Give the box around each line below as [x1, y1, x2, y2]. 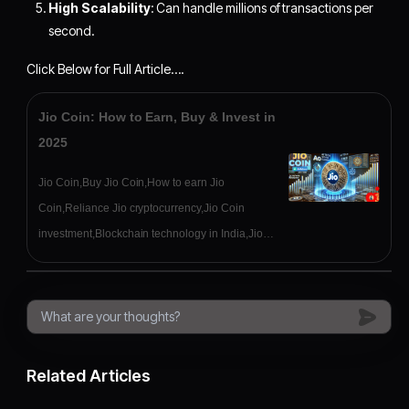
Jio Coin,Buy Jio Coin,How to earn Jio [38, 176, 225, 190]
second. [48, 23, 95, 39]
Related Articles [26, 366, 152, 386]
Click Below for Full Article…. [26, 61, 184, 78]
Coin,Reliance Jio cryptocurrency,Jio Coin [38, 202, 245, 215]
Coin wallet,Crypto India [38, 253, 157, 267]
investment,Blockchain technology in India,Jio [38, 227, 263, 241]
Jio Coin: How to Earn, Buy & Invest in [38, 110, 276, 125]
